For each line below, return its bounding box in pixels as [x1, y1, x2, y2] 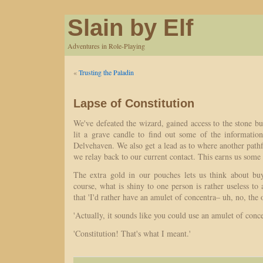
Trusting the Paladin [79, 68, 134, 77]
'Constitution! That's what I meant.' [73, 228, 191, 239]
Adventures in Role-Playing [68, 41, 145, 50]
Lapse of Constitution [73, 97, 194, 110]
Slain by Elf [68, 15, 193, 41]
